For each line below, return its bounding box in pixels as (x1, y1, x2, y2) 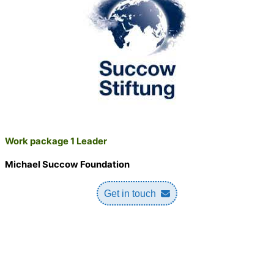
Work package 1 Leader (5, 136, 107, 147)
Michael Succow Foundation (5, 159, 130, 171)
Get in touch (104, 188, 156, 199)
